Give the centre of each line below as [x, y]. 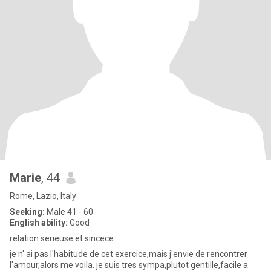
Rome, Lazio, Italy [43, 196]
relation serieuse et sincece [62, 238]
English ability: [39, 223]
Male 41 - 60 [69, 212]
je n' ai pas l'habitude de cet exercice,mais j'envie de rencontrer [129, 254]
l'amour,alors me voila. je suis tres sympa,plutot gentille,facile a [53, 265]
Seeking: [27, 212]
